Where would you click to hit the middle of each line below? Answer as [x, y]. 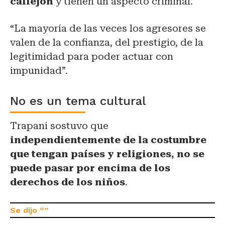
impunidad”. [39, 70]
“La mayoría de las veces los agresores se [108, 28]
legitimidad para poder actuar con [92, 56]
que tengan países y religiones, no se [107, 154]
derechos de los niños [68, 182]
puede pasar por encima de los [90, 168]
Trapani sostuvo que [59, 126]
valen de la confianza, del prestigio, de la [107, 42]
